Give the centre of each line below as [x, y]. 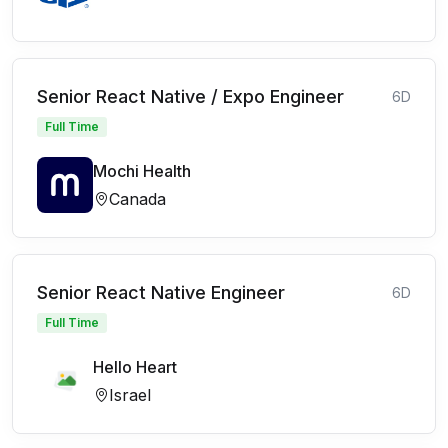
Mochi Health [142, 171]
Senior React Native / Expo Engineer [190, 96]
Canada [137, 199]
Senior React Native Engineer [161, 292]
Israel [130, 395]
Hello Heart [135, 367]
